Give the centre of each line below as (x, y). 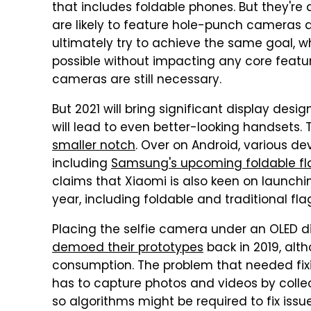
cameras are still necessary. (137, 81)
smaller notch (94, 146)
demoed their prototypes (128, 249)
